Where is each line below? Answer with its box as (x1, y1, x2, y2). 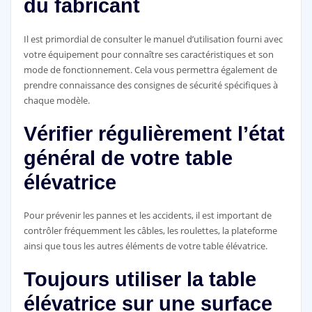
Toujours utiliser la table (23, 268, 256, 291)
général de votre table (23, 146, 233, 169)
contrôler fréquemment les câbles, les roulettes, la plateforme (23, 224, 277, 237)
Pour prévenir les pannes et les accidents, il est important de (23, 209, 272, 222)
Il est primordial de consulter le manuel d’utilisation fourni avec (23, 32, 283, 45)
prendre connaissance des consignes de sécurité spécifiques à (23, 78, 278, 91)
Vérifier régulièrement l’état (23, 122, 285, 145)
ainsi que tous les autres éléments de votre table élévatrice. (23, 240, 267, 253)
